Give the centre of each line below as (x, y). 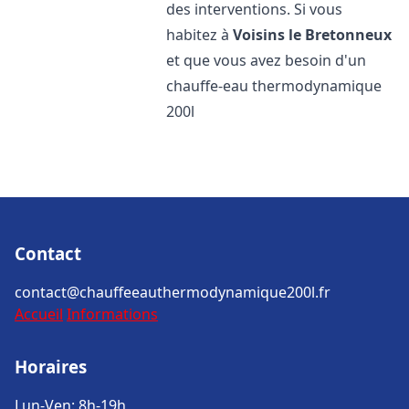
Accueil (39, 314)
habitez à (200, 35)
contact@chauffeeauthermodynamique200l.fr (173, 292)
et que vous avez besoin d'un (267, 60)
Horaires (51, 367)
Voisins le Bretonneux (313, 35)
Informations (112, 314)
